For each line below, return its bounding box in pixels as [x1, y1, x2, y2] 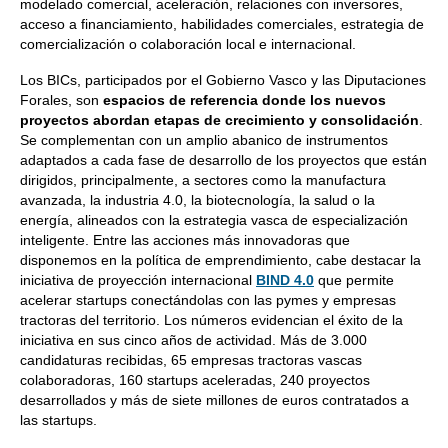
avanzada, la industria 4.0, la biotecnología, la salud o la [20, 192, 375, 208]
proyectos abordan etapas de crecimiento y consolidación [20, 112, 419, 128]
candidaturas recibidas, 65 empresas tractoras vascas [20, 352, 362, 368]
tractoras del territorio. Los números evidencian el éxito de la [20, 312, 403, 328]
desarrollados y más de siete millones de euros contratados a [20, 392, 409, 408]
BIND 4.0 [256, 272, 314, 288]
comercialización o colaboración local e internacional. [20, 36, 356, 52]
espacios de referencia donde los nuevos [103, 92, 386, 108]
